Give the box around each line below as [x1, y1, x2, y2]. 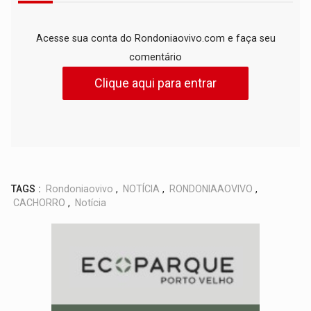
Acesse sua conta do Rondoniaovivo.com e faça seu [35, 33, 276, 44]
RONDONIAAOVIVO [169, 183, 253, 195]
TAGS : [11, 183, 42, 195]
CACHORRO [13, 197, 66, 209]
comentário [129, 51, 182, 63]
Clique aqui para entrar [94, 76, 217, 91]
